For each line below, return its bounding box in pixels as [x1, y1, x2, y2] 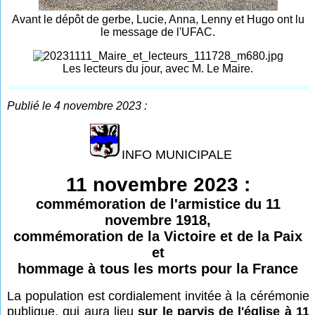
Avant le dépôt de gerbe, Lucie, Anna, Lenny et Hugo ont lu [12, 13, 304, 25]
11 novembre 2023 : [66, 173, 250, 195]
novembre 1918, [105, 212, 212, 228]
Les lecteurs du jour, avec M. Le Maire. [63, 62, 254, 75]
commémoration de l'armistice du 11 [36, 195, 281, 212]
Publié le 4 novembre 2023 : [7, 99, 148, 112]
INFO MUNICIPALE [122, 147, 233, 162]
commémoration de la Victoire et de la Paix [13, 228, 303, 244]
